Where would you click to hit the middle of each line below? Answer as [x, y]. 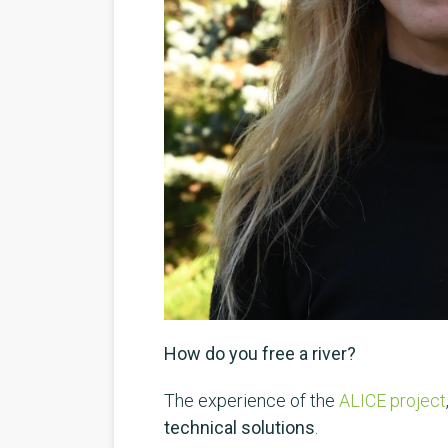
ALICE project [392, 401]
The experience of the [251, 401]
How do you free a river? [260, 354]
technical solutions [239, 428]
